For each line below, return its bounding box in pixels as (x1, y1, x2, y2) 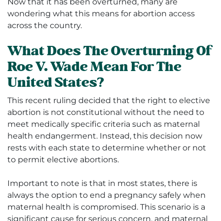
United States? (7, 73, 104, 93)
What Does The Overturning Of (7, 41, 212, 62)
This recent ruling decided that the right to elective (7, 96, 210, 106)
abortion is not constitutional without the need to (7, 108, 204, 117)
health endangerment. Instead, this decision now (7, 131, 202, 141)
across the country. (7, 21, 82, 31)
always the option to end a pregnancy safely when (7, 190, 206, 200)
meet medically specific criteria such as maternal (7, 119, 200, 129)
